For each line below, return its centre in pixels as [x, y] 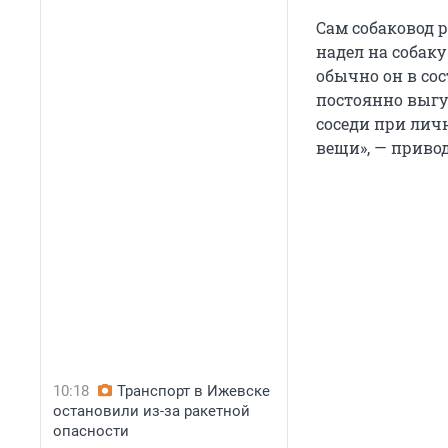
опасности [91, 431]
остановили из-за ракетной [151, 411]
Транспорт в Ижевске [193, 391]
